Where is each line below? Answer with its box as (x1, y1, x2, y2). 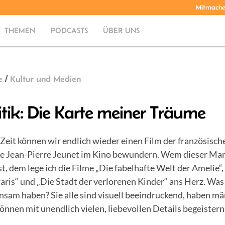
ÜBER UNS (103, 26, 140, 35)
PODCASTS (50, 26, 88, 35)
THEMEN (5, 26, 36, 35)
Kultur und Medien (10, 74, 81, 84)
